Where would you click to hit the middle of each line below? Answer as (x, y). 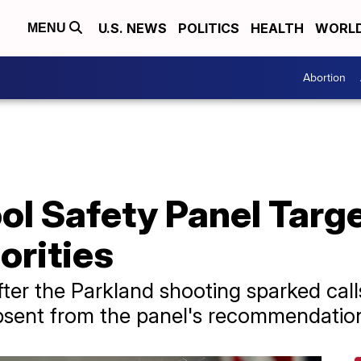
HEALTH (277, 28)
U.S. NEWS (133, 28)
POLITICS (209, 28)
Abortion (324, 78)
